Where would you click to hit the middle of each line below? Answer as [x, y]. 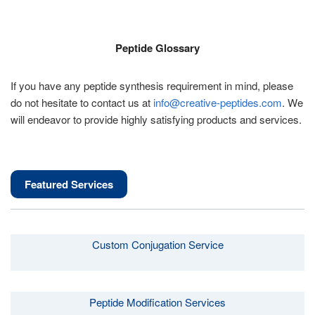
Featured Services [69, 184]
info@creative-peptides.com [218, 102]
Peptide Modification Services [157, 302]
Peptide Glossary [157, 48]
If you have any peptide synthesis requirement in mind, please [152, 85]
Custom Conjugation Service [157, 244]
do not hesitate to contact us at [82, 102]
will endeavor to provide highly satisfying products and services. [156, 119]
